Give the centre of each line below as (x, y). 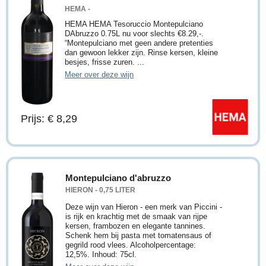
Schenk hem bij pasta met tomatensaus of (139, 236)
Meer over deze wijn (99, 75)
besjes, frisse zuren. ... (105, 62)
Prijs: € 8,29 (49, 119)
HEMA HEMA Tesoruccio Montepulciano (134, 24)
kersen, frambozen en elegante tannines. (136, 226)
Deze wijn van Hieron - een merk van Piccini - (144, 207)
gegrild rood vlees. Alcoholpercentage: (131, 245)
